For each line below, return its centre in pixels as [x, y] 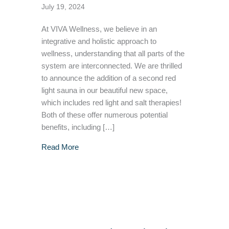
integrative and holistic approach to [99, 42]
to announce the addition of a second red [108, 78]
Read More [60, 147]
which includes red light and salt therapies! [111, 103]
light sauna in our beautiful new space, [104, 91]
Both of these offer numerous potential [104, 115]
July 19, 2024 [63, 7]
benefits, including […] [78, 128]
